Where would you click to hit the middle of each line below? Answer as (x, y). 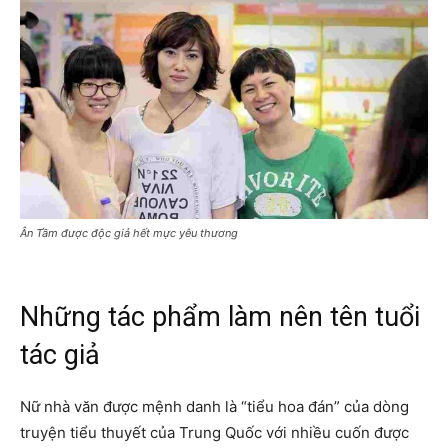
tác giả (63, 355)
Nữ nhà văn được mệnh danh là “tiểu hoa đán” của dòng (214, 407)
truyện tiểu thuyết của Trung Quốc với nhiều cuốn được (214, 433)
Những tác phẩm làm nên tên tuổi (220, 317)
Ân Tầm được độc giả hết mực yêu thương (129, 233)
